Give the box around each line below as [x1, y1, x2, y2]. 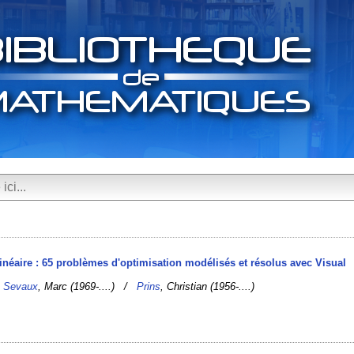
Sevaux [3, 280, 39, 292]
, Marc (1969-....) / [38, 280, 137, 292]
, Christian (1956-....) [160, 280, 255, 292]
